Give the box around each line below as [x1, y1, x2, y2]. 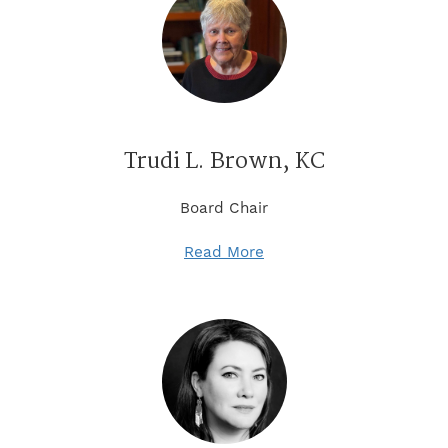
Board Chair [180, 198, 268, 217]
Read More [184, 242, 264, 261]
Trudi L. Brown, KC [123, 143, 325, 180]
